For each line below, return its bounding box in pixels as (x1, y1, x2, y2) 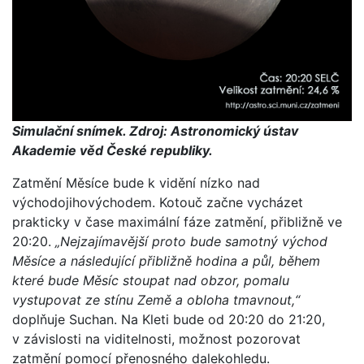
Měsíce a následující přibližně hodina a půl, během (12, 253, 320, 270)
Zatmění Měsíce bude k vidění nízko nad (12, 175, 260, 192)
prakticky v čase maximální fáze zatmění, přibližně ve (12, 214, 342, 231)
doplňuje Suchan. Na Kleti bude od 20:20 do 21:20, (12, 311, 325, 328)
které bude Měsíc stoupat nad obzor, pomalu (12, 272, 289, 289)
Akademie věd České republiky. (12, 142, 213, 159)
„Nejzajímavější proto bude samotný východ (51, 233, 327, 250)
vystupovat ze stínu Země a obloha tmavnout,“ (12, 292, 300, 309)
